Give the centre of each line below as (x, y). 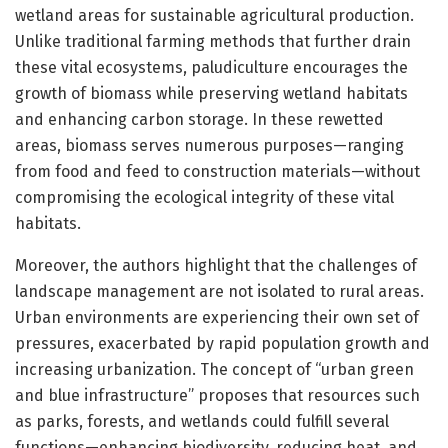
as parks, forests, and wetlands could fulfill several (202, 421)
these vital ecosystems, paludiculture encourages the (211, 67)
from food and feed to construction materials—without (217, 171)
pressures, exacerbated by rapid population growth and (222, 343)
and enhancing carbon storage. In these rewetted (199, 119)
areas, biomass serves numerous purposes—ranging (209, 145)
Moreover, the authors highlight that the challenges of (216, 265)
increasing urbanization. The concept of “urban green (214, 369)
